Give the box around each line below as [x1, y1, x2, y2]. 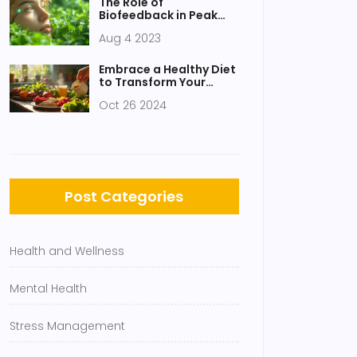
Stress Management [10, 318, 125, 334]
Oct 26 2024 [99, 97, 167, 113]
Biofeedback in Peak [99, 7, 218, 23]
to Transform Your [99, 74, 206, 90]
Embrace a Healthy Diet [99, 61, 236, 77]
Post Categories [65, 186, 184, 206]
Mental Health [10, 280, 87, 296]
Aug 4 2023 [99, 30, 161, 46]
